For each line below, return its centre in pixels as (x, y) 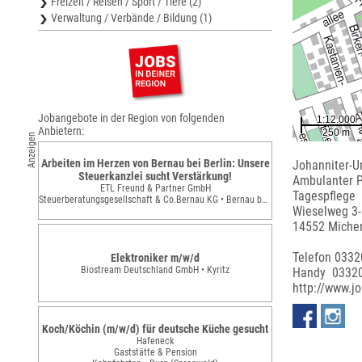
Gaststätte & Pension (155, 352)
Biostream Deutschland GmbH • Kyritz (155, 269)
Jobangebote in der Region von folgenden (131, 118)
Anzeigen (32, 150)
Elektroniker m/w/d (155, 257)
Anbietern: (61, 131)
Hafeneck (155, 341)
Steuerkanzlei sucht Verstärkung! (155, 176)
